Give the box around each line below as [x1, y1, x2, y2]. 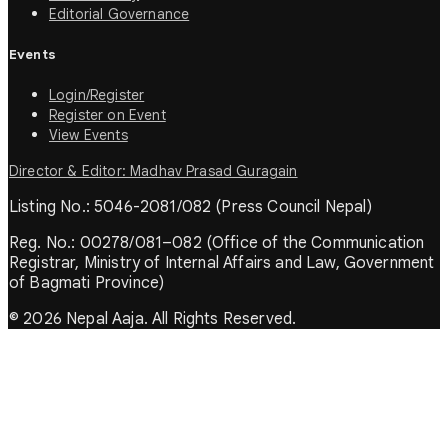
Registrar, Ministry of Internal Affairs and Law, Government [9, 253, 435, 274]
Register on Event [49, 106, 166, 125]
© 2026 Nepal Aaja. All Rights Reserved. [9, 309, 297, 330]
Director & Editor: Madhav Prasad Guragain [9, 162, 298, 181]
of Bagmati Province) [9, 273, 165, 294]
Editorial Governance [49, 5, 190, 24]
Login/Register [49, 86, 145, 105]
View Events [49, 126, 128, 145]
